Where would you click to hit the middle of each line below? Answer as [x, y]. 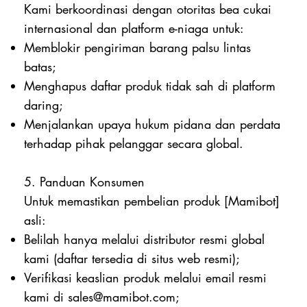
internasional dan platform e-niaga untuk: [134, 28]
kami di [46, 296]
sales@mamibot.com [122, 296]
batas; [40, 66]
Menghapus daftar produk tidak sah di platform [150, 85]
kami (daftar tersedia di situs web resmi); [132, 258]
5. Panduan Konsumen [85, 181]
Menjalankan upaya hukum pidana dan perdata [152, 124]
